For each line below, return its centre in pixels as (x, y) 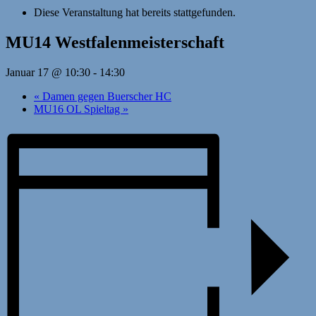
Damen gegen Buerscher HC (105, 97)
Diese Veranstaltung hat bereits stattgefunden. (135, 13)
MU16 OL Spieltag (78, 109)
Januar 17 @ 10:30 (48, 73)
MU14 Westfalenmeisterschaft (115, 43)
